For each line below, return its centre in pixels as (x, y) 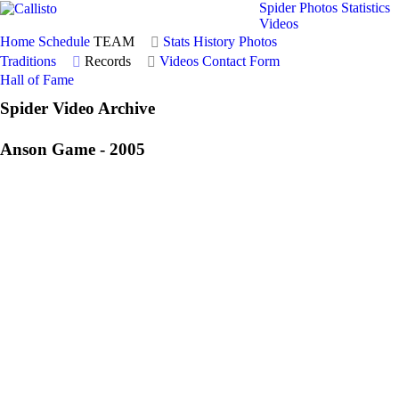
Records (108, 61)
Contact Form (241, 61)
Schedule (64, 41)
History (214, 41)
